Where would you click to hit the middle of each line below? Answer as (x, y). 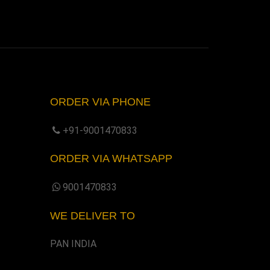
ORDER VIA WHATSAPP (111, 159)
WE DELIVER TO (93, 215)
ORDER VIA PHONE (101, 102)
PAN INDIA (74, 244)
